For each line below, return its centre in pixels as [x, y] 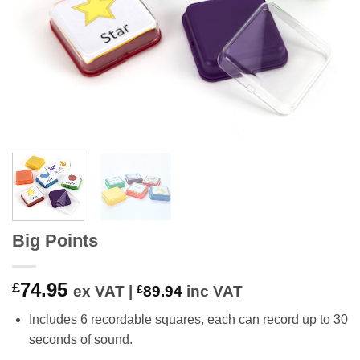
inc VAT [213, 291]
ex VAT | [105, 291]
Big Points [55, 240]
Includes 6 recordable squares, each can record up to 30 [188, 319]
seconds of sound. [80, 339]
